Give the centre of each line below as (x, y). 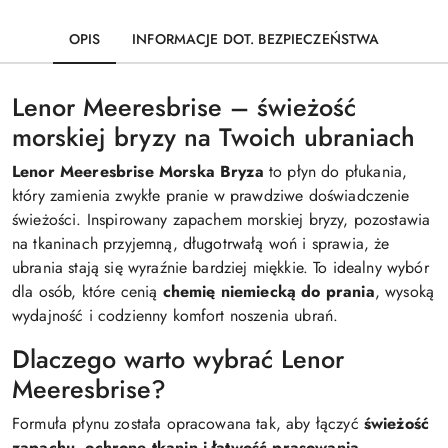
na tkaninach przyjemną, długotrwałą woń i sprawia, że (201, 243)
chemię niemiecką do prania (268, 291)
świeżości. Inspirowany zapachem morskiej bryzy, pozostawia (221, 219)
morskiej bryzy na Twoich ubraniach (213, 137)
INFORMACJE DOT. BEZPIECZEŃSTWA (256, 39)
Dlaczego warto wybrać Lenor (178, 359)
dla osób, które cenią (87, 291)
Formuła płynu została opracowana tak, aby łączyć (188, 423)
